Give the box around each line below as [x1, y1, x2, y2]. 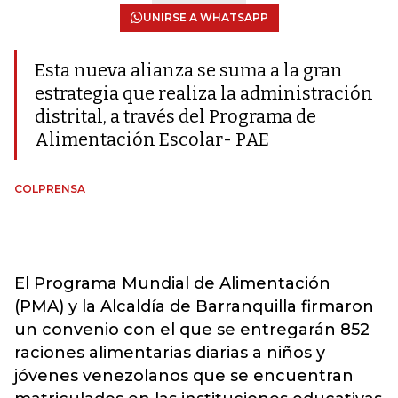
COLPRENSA [14, 182, 85, 195]
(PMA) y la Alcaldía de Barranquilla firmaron [14, 297, 374, 316]
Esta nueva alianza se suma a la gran [35, 60, 343, 81]
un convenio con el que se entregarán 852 [14, 320, 370, 339]
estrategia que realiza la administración [35, 83, 373, 104]
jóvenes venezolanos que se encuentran [14, 366, 354, 386]
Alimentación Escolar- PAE [35, 129, 269, 150]
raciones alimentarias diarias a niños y [14, 343, 325, 362]
